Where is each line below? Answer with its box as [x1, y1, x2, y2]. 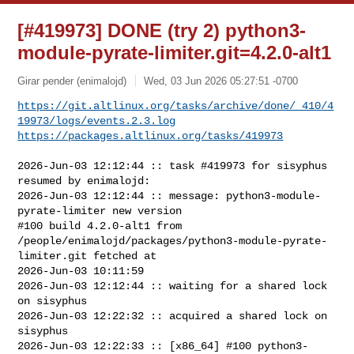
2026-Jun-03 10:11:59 [17, 264, 145, 277]
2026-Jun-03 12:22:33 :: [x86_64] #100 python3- [17, 339, 309, 352]
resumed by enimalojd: [17, 174, 151, 187]
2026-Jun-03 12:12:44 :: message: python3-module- [17, 189, 322, 202]
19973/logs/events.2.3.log [17, 114, 176, 127]
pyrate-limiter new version [17, 204, 183, 217]
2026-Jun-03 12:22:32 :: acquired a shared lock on [17, 309, 328, 322]
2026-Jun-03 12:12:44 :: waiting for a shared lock [17, 279, 328, 292]
